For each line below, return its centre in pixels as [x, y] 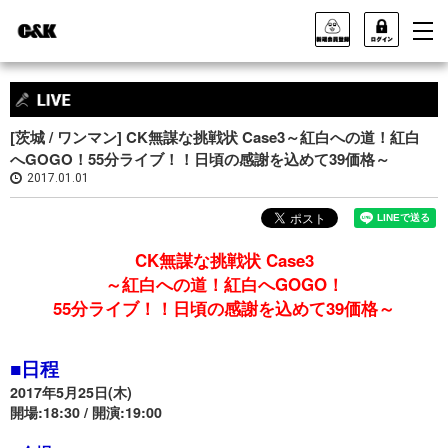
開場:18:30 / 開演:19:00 [86, 412]
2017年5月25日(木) [71, 392]
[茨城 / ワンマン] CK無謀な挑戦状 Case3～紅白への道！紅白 [215, 137]
